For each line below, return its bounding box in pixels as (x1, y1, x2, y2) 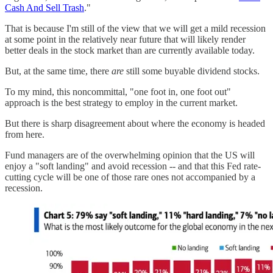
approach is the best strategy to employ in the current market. (5, 97, 238, 108)
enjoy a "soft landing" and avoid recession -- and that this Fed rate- (5, 161, 261, 172)
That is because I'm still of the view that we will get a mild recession (5, 23, 266, 34)
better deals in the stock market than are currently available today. (5, 45, 255, 56)
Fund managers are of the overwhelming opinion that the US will (5, 150, 255, 161)
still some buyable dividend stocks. (124, 66, 260, 77)
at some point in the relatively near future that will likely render (5, 34, 246, 45)
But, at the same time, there (5, 66, 112, 77)
